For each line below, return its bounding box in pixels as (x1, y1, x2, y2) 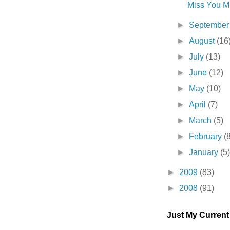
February (189, 132, 224, 141)
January (189, 148, 221, 157)
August (189, 36, 217, 45)
